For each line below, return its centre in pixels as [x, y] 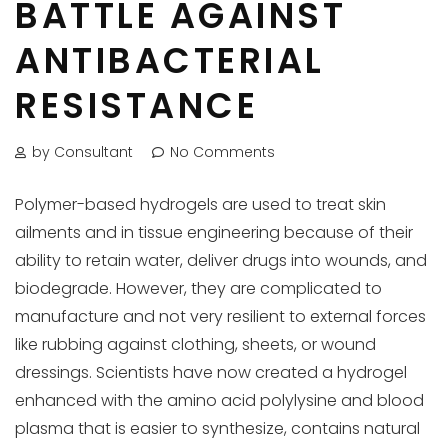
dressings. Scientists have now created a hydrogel [211, 372]
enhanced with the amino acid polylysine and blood [219, 400]
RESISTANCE [136, 105]
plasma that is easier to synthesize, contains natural [217, 428]
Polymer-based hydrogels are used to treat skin [200, 204]
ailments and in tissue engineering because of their [214, 232]
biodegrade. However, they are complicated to [198, 288]
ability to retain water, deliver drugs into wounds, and [221, 260]
